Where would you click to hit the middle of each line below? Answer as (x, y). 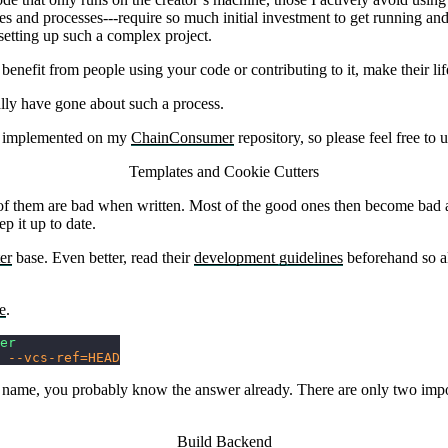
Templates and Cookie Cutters (224, 172)
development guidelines (268, 258)
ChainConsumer (182, 138)
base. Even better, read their (103, 258)
